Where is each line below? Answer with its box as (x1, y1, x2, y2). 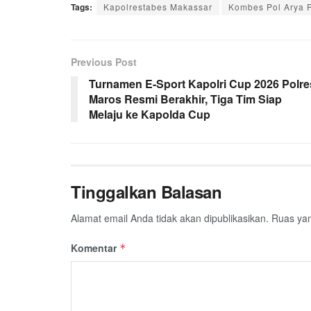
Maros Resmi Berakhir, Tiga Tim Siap (89, 90, 282, 107)
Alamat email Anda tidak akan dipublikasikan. (71, 210, 269, 225)
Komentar (71, 240, 119, 255)
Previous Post (71, 54, 137, 69)
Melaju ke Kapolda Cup (89, 106, 210, 122)
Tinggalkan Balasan (71, 179, 222, 203)
